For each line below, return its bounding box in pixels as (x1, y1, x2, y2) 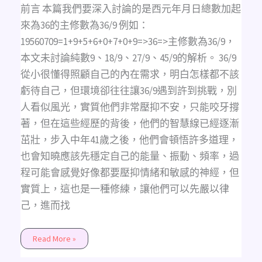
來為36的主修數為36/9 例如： (20, 18, 149, 32)
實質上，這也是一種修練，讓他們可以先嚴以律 (20, 182, 229, 195)
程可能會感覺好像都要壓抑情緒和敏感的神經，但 (20, 166, 239, 179)
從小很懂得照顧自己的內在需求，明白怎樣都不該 (20, 67, 239, 81)
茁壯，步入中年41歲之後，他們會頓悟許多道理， (20, 133, 239, 146)
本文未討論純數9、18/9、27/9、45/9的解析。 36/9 (20, 51, 236, 64)
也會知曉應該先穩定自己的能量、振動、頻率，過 (20, 149, 239, 163)
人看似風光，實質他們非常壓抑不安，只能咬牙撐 (20, 100, 239, 113)
